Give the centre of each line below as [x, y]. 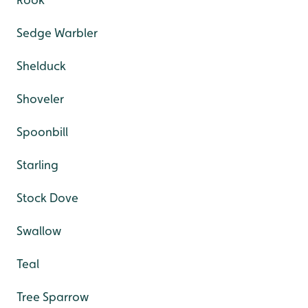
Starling [37, 165]
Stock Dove [47, 198]
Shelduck [41, 66]
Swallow [39, 231]
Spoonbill [42, 132]
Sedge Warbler [57, 33]
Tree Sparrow [53, 297]
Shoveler [40, 99]
